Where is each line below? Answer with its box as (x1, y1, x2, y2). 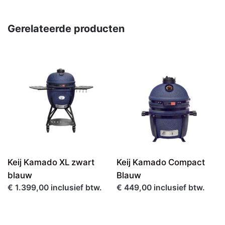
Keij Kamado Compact (117, 157, 205, 168)
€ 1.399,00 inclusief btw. (8, 183, 102, 193)
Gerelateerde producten (8, 23, 125, 35)
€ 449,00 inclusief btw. (117, 183, 205, 193)
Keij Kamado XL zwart (8, 157, 94, 168)
